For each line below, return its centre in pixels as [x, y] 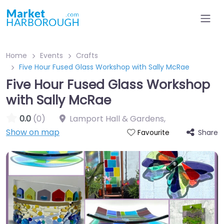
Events [51, 55]
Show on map [33, 132]
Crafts [87, 55]
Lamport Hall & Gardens [117, 119]
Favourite [153, 133]
